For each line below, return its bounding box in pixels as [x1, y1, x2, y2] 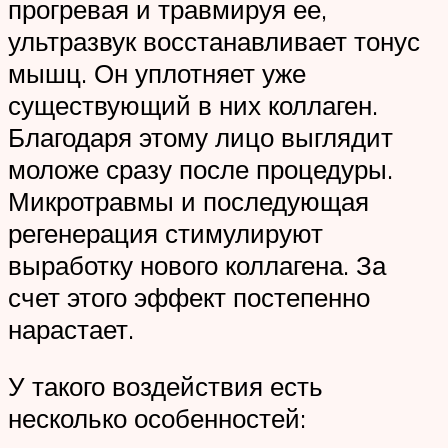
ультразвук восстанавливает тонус [8, 24, 420, 57]
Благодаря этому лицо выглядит [8, 120, 393, 153]
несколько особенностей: [8, 402, 306, 435]
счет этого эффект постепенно [8, 280, 370, 313]
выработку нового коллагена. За [8, 248, 386, 281]
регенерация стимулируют [8, 216, 323, 249]
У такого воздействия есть [8, 370, 323, 403]
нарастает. [8, 312, 134, 345]
